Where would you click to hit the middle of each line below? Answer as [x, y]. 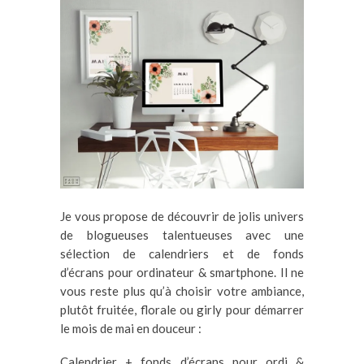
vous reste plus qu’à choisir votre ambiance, [182, 290]
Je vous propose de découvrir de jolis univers [182, 216]
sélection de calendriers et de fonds [182, 253]
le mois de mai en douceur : [131, 328]
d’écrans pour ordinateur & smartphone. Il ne [182, 272]
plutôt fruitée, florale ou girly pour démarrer [182, 309]
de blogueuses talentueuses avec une [182, 234]
